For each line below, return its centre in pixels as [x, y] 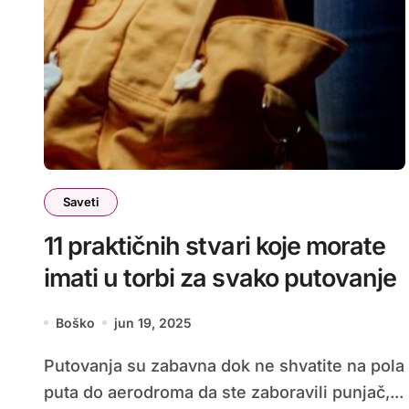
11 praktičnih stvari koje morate [215, 246]
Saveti [81, 201]
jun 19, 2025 [153, 322]
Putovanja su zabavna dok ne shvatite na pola [49, 365]
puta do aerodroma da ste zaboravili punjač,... [224, 392]
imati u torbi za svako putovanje [220, 278]
